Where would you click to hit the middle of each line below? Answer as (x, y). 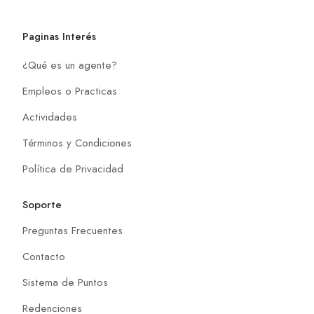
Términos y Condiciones (77, 143)
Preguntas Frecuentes (73, 230)
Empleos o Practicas (70, 91)
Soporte (42, 204)
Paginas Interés (59, 36)
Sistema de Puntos (65, 282)
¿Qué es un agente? (70, 65)
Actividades (50, 117)
